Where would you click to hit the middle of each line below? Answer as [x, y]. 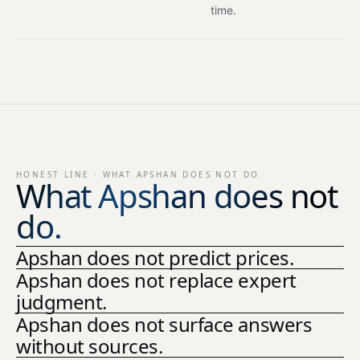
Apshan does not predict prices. [155, 257]
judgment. [61, 301]
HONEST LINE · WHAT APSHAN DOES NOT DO [138, 174]
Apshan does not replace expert [156, 280]
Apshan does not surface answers [164, 324]
